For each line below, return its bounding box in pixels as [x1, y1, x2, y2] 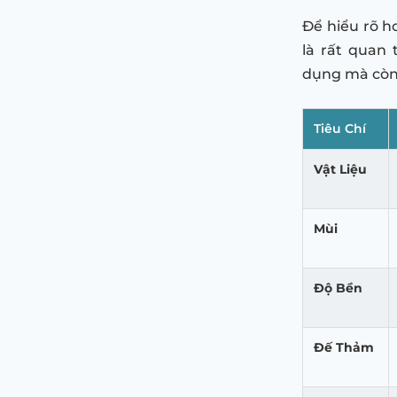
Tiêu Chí [314, 121, 366, 137]
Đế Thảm [314, 339, 374, 356]
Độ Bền [314, 280, 362, 297]
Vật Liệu [314, 161, 367, 178]
